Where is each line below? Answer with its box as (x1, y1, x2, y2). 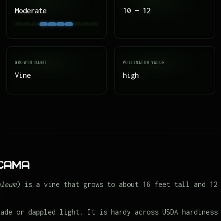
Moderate (14, 6, 46, 15)
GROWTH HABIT (14, 59, 47, 65)
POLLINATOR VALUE (123, 59, 165, 65)
